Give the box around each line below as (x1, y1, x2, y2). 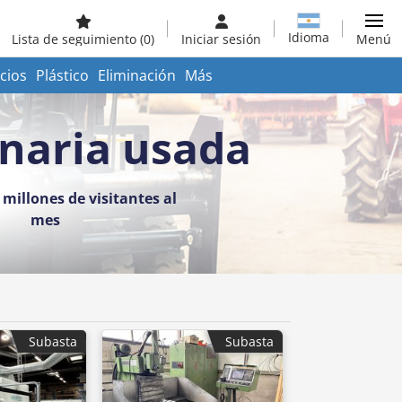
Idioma (288, 28, 329, 46)
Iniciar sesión (181, 31, 261, 48)
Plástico (36, 66, 89, 85)
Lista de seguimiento (12, 31, 140, 48)
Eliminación (98, 66, 176, 85)
